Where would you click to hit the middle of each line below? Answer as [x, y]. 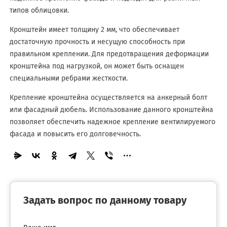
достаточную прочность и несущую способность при [97, 42]
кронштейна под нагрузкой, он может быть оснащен [97, 66]
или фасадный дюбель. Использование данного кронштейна [111, 110]
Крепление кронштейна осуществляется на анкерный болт [108, 98]
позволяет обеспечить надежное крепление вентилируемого [112, 122]
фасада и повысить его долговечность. [75, 134]
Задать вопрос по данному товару [105, 201]
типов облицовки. [39, 11]
